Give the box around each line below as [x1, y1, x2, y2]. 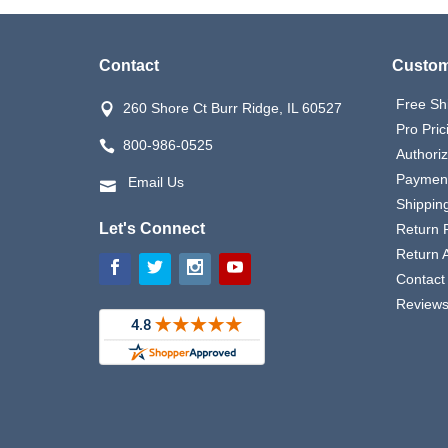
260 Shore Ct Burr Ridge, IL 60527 [123, 100, 342, 116]
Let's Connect [99, 220, 205, 237]
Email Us [128, 174, 184, 190]
